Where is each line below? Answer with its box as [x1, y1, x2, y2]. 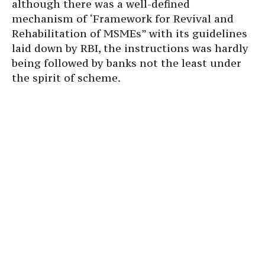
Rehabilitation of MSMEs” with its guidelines [12, 27, 247, 40]
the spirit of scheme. [12, 71, 121, 85]
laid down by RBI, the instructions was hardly [12, 41, 248, 55]
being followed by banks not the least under [12, 56, 241, 70]
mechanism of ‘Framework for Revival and [12, 12, 234, 25]
